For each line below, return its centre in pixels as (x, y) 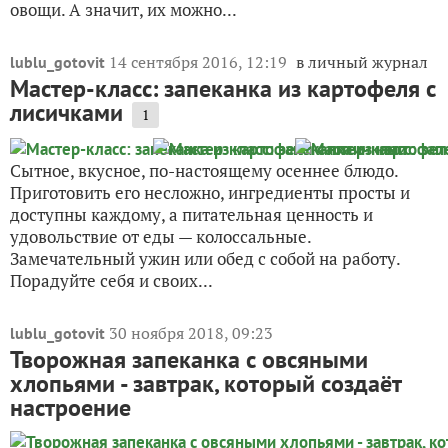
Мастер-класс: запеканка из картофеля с (223, 88)
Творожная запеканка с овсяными (189, 359)
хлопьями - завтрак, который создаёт (206, 383)
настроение (70, 407)
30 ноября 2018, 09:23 (191, 332)
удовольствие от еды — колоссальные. (160, 236)
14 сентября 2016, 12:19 (200, 61)
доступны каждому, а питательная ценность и (191, 214)
